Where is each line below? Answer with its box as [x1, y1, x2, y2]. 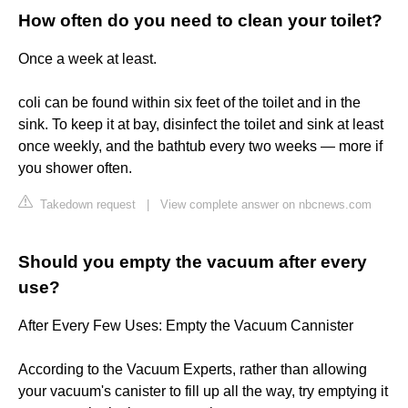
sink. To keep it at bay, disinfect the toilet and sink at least [18, 117, 383, 133]
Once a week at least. [18, 51, 157, 67]
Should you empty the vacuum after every [18, 252, 367, 272]
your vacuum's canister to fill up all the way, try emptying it [18, 383, 388, 400]
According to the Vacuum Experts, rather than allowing [18, 362, 367, 378]
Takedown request [36, 198, 136, 212]
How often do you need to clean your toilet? [18, 11, 382, 31]
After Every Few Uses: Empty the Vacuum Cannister [18, 318, 353, 334]
